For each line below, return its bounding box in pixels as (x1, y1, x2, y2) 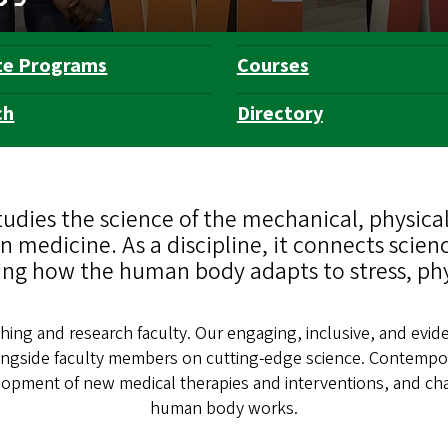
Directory (236, 100, 323, 129)
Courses (236, 52, 309, 81)
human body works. (150, 396, 298, 422)
